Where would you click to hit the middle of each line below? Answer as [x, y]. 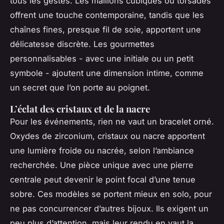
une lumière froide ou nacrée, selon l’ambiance [102, 150]
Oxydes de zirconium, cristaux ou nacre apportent [107, 136]
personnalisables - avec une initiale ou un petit [102, 58]
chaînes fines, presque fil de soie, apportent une [105, 29]
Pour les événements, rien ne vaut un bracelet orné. [112, 121]
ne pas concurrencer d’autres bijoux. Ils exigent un [109, 208]
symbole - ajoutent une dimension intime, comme [107, 73]
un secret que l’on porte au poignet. [80, 87]
